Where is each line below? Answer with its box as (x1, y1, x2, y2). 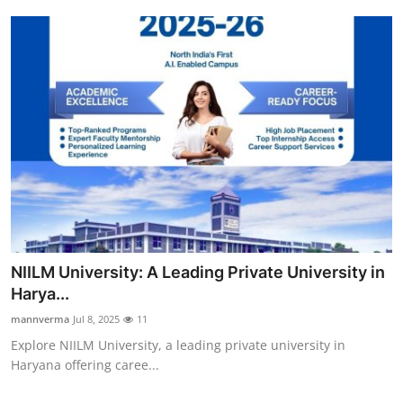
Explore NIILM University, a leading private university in (11, 336, 345, 354)
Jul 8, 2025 (73, 311, 120, 326)
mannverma (11, 311, 69, 326)
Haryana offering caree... (11, 355, 159, 373)
